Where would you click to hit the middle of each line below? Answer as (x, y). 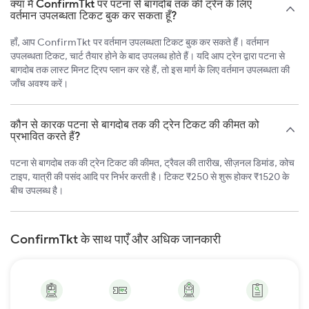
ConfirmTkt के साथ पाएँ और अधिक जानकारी (116, 239)
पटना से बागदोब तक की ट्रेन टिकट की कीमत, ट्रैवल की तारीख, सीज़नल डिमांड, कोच (152, 163)
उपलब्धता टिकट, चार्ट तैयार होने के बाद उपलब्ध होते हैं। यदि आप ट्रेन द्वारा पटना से (148, 56)
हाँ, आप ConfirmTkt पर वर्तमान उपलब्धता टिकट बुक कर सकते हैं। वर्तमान (140, 42)
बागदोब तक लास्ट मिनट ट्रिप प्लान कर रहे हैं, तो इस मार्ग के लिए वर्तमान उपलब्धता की (150, 70)
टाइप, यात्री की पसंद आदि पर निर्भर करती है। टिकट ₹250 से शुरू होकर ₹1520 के (150, 177)
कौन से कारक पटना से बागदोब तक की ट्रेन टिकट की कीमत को (135, 124)
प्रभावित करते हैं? (46, 136)
